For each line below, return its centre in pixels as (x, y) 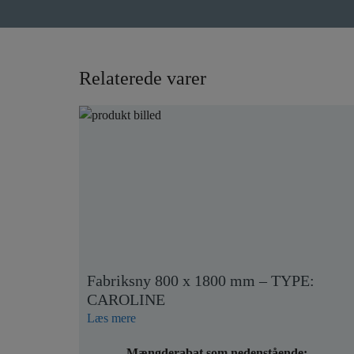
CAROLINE (126, 299)
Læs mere (111, 318)
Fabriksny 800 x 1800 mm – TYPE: (201, 281)
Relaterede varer (143, 78)
